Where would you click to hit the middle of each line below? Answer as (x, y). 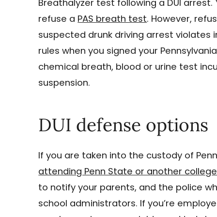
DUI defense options (124, 124)
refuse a (58, 18)
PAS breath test (112, 18)
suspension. (64, 82)
